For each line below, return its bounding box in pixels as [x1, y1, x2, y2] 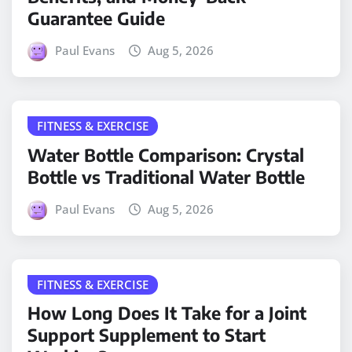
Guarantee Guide [27, 7, 165, 30]
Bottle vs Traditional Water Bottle [27, 165, 305, 188]
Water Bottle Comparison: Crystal [27, 143, 304, 166]
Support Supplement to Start [27, 324, 266, 346]
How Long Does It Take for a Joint [27, 302, 306, 324]
